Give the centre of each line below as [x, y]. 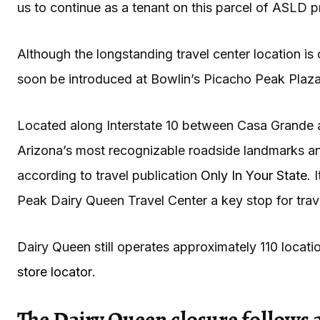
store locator [55, 271]
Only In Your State [254, 175]
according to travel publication [109, 175]
